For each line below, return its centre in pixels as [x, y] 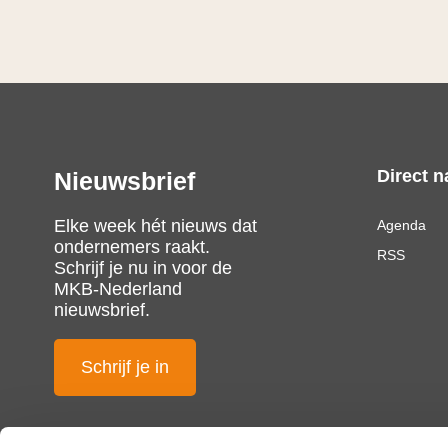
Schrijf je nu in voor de [143, 268]
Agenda [401, 225]
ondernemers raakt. [132, 247]
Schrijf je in [125, 367]
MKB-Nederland [118, 289]
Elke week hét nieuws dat [155, 226]
